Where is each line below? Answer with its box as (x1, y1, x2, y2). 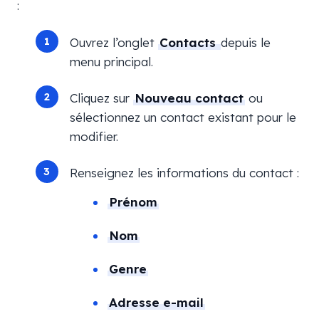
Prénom (109, 194, 157, 209)
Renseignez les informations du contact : (69, 165, 299, 180)
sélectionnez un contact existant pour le (69, 110, 296, 125)
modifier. (69, 129, 118, 144)
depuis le (220, 35, 271, 50)
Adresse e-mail (109, 295, 204, 310)
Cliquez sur (69, 90, 133, 105)
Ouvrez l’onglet (69, 35, 158, 50)
